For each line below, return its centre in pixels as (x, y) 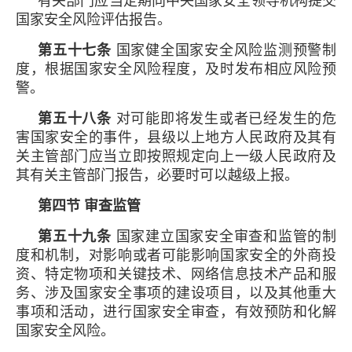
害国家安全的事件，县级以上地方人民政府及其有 (176, 137)
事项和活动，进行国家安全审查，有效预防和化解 (176, 312)
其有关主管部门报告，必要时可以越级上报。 (157, 175)
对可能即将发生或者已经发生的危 (224, 118)
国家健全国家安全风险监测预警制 (224, 50)
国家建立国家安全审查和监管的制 (224, 236)
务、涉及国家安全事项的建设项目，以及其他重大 (176, 293)
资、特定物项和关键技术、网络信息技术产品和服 (176, 274)
